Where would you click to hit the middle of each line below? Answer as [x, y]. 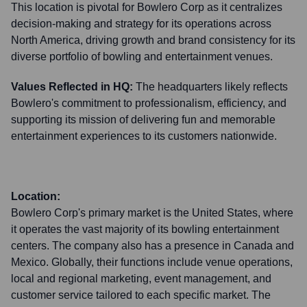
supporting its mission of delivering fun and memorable [143, 120]
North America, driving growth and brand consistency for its [153, 40]
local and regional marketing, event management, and [141, 279]
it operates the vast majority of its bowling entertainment [145, 229]
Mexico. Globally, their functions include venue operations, [152, 262]
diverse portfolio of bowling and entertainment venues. [142, 57]
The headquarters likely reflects [212, 87]
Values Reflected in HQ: [72, 87]
